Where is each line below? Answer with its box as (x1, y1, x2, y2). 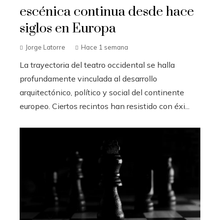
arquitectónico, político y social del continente (20, 87, 184, 98)
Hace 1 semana (81, 43, 128, 52)
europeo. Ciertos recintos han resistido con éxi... (20, 101, 190, 111)
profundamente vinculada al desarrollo (20, 74, 157, 84)
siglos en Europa (20, 20, 116, 37)
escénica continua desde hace (20, 3, 194, 21)
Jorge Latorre (26, 43, 65, 52)
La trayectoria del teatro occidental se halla (20, 60, 175, 70)
